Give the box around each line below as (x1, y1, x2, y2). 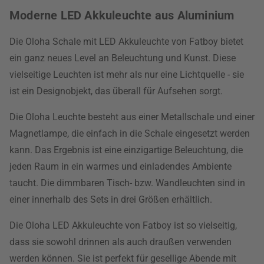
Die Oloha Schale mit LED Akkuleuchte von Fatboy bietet (9, 36, 243, 48)
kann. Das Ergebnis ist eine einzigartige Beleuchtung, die (9, 144, 243, 156)
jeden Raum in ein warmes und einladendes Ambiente (9, 161, 232, 173)
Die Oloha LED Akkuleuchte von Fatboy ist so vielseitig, (9, 220, 237, 232)
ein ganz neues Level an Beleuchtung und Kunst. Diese (9, 52, 236, 64)
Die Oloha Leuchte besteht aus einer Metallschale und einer (9, 111, 255, 123)
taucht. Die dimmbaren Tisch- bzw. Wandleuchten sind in (9, 177, 245, 189)
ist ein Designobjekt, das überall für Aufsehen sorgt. (9, 85, 223, 97)
